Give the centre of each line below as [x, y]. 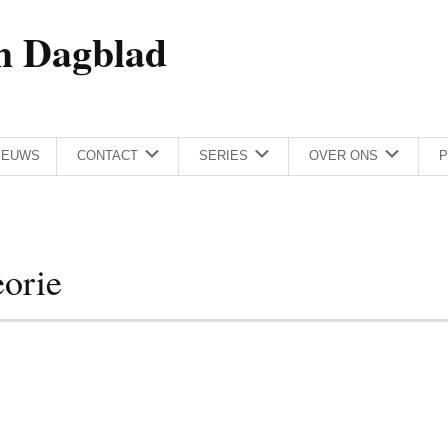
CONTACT [107, 156]
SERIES [223, 156]
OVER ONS [343, 156]
